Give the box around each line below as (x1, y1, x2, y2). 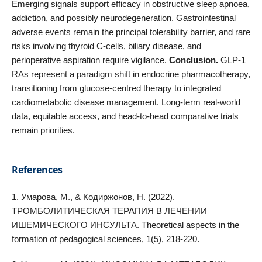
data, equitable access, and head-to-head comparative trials (11, 111, 239, 121)
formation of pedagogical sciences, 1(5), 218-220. (11, 233, 199, 244)
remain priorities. (11, 125, 75, 135)
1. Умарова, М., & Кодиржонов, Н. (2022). (11, 191, 175, 202)
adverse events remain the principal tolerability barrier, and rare (11, 26, 250, 37)
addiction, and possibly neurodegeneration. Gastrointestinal (11, 12, 236, 23)
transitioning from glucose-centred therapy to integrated (11, 82, 221, 93)
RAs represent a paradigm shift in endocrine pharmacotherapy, (11, 68, 250, 79)
